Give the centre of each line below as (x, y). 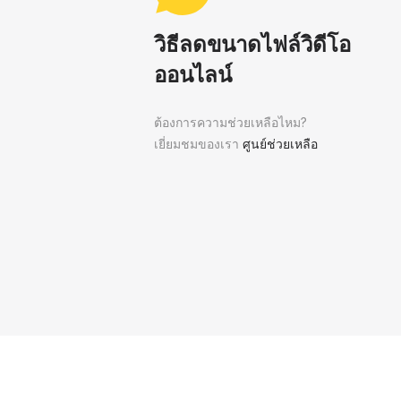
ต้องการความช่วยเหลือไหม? (230, 122)
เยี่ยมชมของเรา (198, 144)
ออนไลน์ (193, 75)
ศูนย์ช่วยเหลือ (280, 144)
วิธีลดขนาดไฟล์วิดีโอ (252, 44)
